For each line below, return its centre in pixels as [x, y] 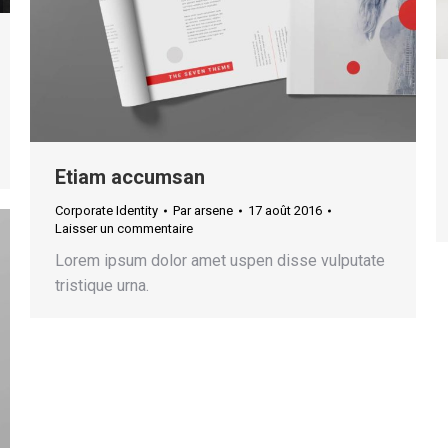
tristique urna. [102, 285]
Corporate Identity [106, 210]
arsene [213, 210]
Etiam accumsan [130, 177]
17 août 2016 [285, 210]
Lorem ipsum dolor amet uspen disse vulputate [220, 260]
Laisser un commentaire [124, 228]
